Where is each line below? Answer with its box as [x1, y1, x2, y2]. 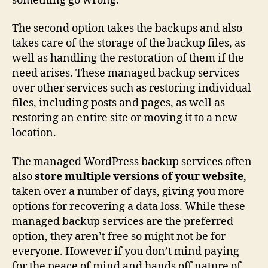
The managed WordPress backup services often [12, 154, 252, 169]
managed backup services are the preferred [12, 214, 233, 229]
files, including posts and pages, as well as [12, 96, 225, 111]
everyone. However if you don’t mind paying [12, 244, 239, 258]
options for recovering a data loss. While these [12, 199, 245, 214]
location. [12, 126, 56, 141]
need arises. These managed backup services [12, 66, 239, 81]
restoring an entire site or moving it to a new [12, 111, 237, 126]
